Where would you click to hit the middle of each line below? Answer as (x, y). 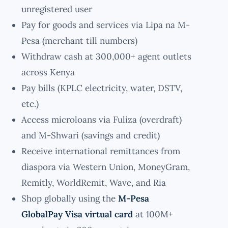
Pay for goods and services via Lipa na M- (106, 25)
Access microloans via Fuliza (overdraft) (102, 120)
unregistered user (57, 9)
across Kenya (48, 73)
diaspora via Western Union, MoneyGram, (106, 167)
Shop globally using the (70, 199)
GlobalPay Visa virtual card (77, 215)
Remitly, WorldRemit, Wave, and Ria (94, 183)
